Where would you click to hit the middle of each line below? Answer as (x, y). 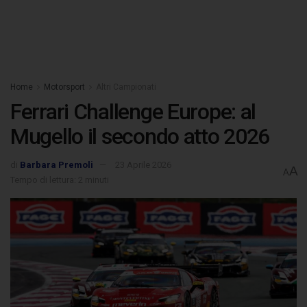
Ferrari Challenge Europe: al (133, 112)
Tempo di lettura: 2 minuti (60, 180)
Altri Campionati (126, 87)
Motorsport (64, 87)
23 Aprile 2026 (143, 164)
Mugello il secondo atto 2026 (140, 136)
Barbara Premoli (57, 164)
